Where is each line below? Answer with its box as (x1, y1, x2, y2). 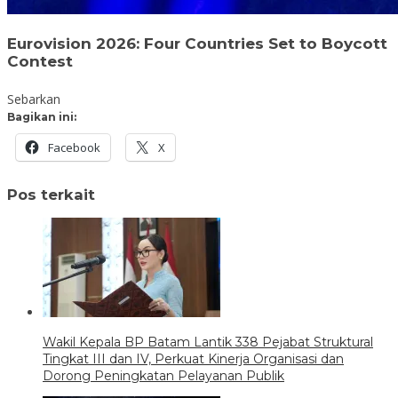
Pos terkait (7, 186, 95, 204)
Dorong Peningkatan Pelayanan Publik (43, 368, 284, 385)
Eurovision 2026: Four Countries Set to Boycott (7, 35, 387, 53)
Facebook (48, 139, 100, 155)
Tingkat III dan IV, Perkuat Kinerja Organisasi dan (43, 351, 344, 368)
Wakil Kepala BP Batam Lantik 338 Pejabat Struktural (43, 334, 373, 351)
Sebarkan (7, 90, 60, 107)
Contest (7, 52, 73, 71)
